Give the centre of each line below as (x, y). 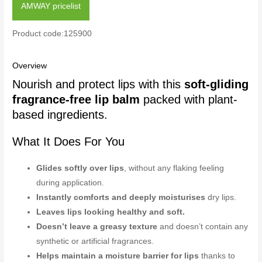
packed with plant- (189, 100)
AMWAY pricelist (51, 6)
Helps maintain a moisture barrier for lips (118, 256)
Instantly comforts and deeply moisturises (121, 198)
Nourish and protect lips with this (99, 85)
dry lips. (221, 198)
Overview (30, 65)
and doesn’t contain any (203, 227)
